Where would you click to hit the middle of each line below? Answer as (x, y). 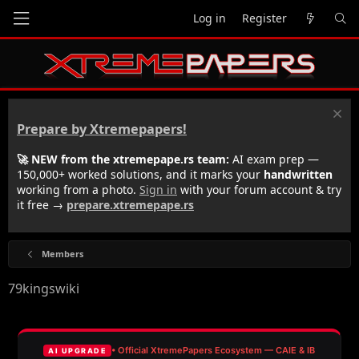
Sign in (158, 189)
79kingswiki (44, 288)
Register (264, 18)
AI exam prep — (274, 159)
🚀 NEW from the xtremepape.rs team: (123, 159)
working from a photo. (78, 189)
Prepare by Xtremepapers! (102, 129)
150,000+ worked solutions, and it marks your (140, 174)
